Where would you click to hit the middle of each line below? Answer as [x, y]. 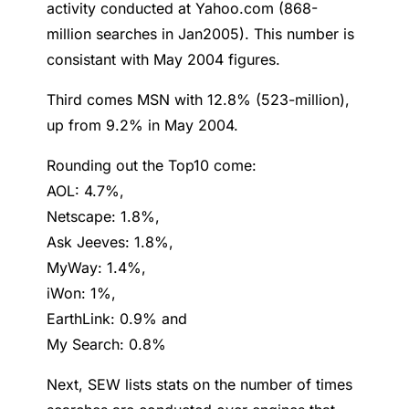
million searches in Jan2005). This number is [201, 34]
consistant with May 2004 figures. [164, 60]
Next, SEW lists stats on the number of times [200, 385]
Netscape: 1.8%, [104, 217]
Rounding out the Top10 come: [152, 166]
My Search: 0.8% [107, 345]
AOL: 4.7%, [86, 191]
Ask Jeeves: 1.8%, [110, 242]
